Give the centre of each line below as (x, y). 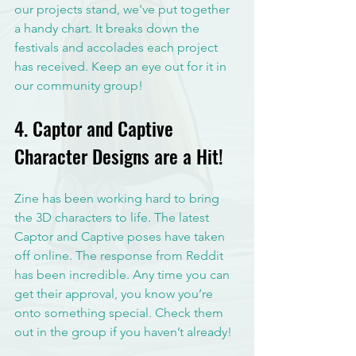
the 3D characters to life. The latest (113, 218)
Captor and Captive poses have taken (121, 237)
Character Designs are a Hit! (119, 156)
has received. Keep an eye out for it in (122, 67)
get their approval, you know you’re (115, 294)
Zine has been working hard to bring (118, 199)
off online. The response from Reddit (120, 256)
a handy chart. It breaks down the (108, 29)
